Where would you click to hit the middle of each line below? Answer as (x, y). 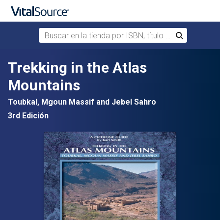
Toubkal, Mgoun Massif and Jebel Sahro (82, 102)
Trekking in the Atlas (77, 68)
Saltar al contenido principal (59, 60)
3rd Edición (28, 116)
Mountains (44, 85)
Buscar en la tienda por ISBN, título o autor (110, 34)
